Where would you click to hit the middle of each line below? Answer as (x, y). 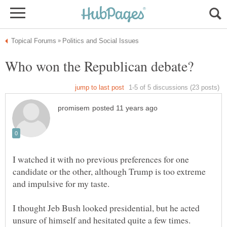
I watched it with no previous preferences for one (101, 159)
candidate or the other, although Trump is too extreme (109, 172)
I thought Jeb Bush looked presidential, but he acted (106, 208)
